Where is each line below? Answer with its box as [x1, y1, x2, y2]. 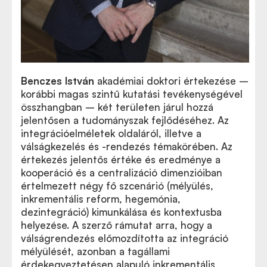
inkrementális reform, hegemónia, [21, 192, 181, 205]
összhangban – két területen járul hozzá [21, 100, 213, 113]
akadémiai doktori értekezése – [94, 74, 249, 87]
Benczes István [21, 74, 94, 87]
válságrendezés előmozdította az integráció [21, 231, 228, 244]
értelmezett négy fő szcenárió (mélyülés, [21, 179, 213, 192]
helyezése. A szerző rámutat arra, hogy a [21, 218, 212, 231]
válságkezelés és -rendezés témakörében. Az [21, 139, 232, 153]
